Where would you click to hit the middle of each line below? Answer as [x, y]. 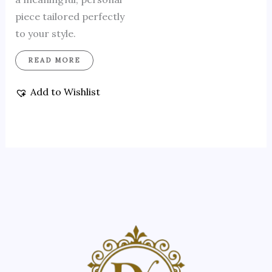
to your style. [45, 34]
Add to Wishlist [65, 92]
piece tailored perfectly [70, 17]
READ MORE [54, 60]
